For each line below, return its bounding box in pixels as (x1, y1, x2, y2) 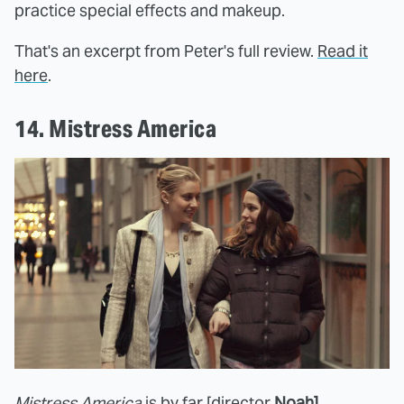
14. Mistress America (14, 114, 216, 144)
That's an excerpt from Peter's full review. (14, 41, 317, 62)
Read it (317, 41, 368, 62)
